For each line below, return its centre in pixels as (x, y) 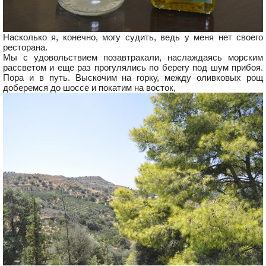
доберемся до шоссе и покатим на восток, (89, 87)
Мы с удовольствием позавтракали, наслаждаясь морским (133, 57)
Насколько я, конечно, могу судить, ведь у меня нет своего (133, 37)
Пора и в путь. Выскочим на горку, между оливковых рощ (133, 77)
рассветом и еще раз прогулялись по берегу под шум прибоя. (133, 67)
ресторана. (25, 47)
